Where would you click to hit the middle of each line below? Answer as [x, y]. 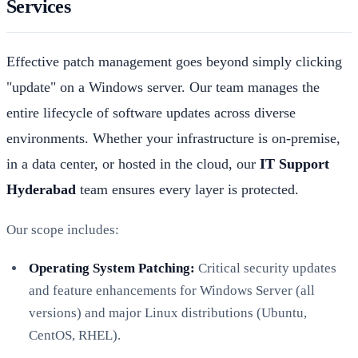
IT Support [294, 163]
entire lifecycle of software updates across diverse [151, 112]
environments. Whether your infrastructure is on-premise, [173, 138]
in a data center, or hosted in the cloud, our [133, 163]
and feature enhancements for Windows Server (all [172, 290]
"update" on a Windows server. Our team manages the [163, 87]
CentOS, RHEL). [75, 335]
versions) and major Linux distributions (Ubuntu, [168, 312]
